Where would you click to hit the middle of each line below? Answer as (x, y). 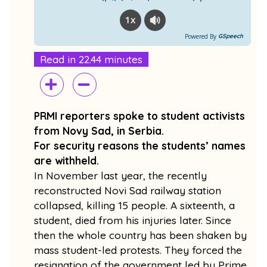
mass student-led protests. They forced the (138, 250)
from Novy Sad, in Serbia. (99, 131)
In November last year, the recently (121, 175)
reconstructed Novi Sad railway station (128, 190)
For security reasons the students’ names (140, 145)
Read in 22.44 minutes (91, 59)
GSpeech (230, 36)
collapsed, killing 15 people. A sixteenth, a (135, 205)
